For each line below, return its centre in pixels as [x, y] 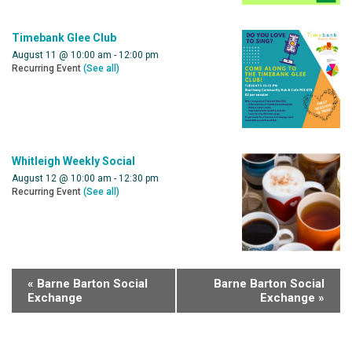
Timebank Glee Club [64, 37]
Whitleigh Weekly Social [73, 161]
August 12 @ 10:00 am [62, 179]
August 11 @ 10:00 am [62, 55]
